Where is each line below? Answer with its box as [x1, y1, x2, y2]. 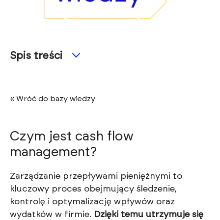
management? [10, 145, 97, 159]
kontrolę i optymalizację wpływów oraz [10, 197, 175, 207]
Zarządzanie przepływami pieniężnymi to [10, 172, 182, 181]
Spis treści [10, 51, 62, 61]
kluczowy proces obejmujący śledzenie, [10, 185, 177, 194]
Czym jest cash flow [10, 130, 134, 143]
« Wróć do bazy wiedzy [10, 95, 95, 103]
